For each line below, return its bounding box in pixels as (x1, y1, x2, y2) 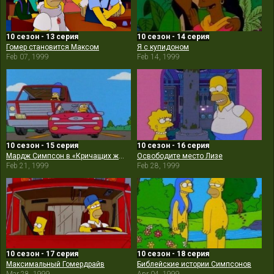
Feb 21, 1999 (6, 161, 49, 170)
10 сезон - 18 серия (137, 250, 209, 259)
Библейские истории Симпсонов (137, 260, 251, 269)
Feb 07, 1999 (6, 53, 49, 62)
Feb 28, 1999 (137, 161, 180, 170)
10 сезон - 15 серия (6, 141, 78, 150)
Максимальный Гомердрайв (6, 260, 105, 269)
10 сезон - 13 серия (6, 32, 78, 42)
